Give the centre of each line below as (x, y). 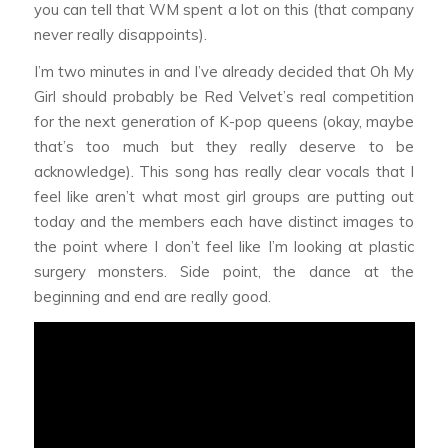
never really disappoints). (120, 34)
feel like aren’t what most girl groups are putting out (224, 197)
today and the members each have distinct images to (224, 222)
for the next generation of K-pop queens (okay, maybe (224, 122)
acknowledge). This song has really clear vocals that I (224, 172)
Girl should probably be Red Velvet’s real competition (224, 97)
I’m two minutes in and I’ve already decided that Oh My (224, 72)
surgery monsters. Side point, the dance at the (224, 272)
